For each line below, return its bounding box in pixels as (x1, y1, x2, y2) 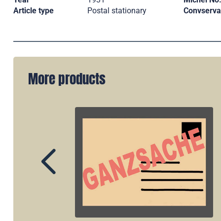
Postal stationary (87, 6, 147, 15)
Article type (13, 6, 54, 15)
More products (28, 69, 106, 89)
